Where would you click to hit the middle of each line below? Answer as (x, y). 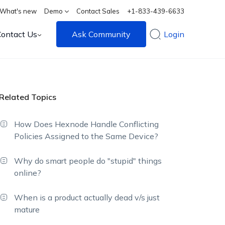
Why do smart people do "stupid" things (88, 161)
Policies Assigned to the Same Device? (86, 136)
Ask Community (101, 34)
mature (27, 209)
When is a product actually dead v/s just (87, 197)
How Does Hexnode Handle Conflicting (87, 124)
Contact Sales (98, 11)
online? (28, 173)
